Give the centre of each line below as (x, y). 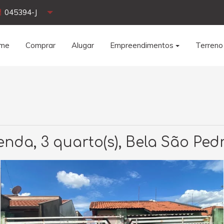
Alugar (83, 45)
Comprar (41, 45)
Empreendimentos (142, 45)
